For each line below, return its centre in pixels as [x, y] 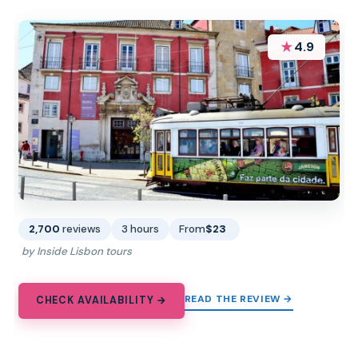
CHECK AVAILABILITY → [101, 301]
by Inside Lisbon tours [76, 251]
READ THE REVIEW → [239, 298]
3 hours [140, 229]
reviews [82, 229]
